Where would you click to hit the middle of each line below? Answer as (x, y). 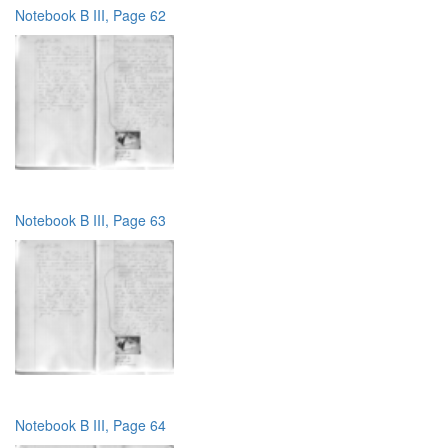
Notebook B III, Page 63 (90, 219)
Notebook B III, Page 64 (90, 424)
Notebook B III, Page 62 (90, 14)
